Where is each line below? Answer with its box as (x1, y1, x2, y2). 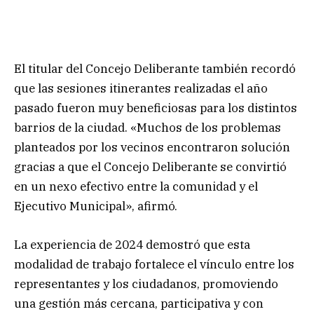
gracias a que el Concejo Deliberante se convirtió (14, 159, 287, 175)
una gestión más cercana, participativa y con (14, 295, 264, 311)
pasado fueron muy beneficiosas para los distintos (14, 100, 297, 116)
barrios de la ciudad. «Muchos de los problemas (14, 120, 281, 136)
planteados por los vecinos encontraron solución (14, 139, 290, 156)
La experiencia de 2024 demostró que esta (14, 236, 250, 252)
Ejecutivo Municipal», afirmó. (14, 198, 177, 214)
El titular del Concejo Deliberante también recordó (14, 61, 296, 77)
